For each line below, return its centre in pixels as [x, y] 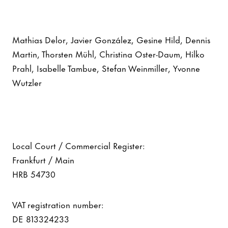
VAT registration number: [59, 204]
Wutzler [27, 82]
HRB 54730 [34, 173]
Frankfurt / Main [45, 159]
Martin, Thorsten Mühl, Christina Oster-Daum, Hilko [108, 53]
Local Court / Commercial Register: [80, 145]
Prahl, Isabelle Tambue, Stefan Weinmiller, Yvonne [106, 67]
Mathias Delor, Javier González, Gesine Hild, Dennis [111, 39]
